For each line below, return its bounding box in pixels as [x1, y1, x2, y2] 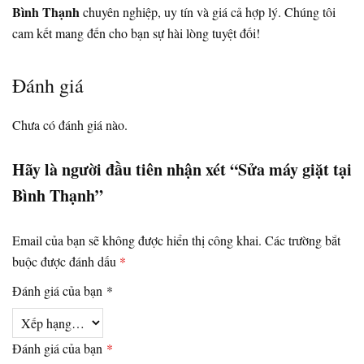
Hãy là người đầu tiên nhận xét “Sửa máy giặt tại [12, 157, 352, 181]
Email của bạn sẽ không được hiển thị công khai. [12, 231, 262, 249]
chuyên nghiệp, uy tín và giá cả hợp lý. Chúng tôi [80, 2, 336, 20]
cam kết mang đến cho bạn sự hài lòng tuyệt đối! [12, 24, 260, 41]
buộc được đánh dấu [12, 252, 119, 270]
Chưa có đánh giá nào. [12, 115, 128, 133]
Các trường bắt [265, 231, 340, 249]
